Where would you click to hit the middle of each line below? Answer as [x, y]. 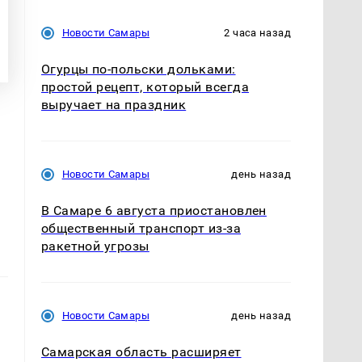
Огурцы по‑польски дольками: [138, 69]
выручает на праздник [114, 104]
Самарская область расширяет [141, 351]
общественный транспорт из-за [141, 228]
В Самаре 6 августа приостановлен [154, 210]
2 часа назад [257, 32]
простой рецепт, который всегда [145, 86]
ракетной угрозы [95, 246]
